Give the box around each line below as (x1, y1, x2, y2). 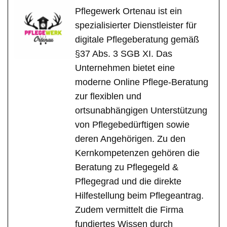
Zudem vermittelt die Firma (75, 205, 183, 215)
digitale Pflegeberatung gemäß (75, 34, 199, 45)
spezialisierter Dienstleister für (75, 20, 197, 31)
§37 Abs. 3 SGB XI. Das (75, 49, 172, 59)
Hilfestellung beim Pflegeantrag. (75, 191, 204, 201)
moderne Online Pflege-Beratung (75, 77, 208, 88)
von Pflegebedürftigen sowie (75, 120, 190, 130)
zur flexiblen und (75, 91, 141, 102)
